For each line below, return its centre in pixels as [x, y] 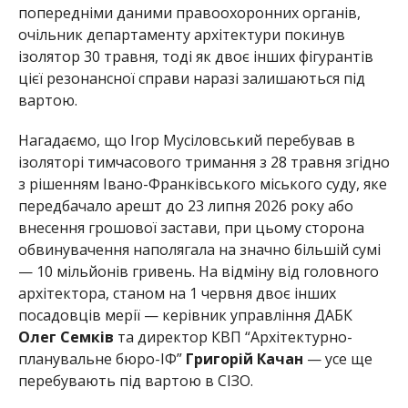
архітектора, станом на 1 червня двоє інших [177, 293]
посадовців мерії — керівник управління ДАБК [185, 315]
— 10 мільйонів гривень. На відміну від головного [198, 271]
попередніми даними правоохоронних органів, [189, 12]
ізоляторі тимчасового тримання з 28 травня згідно [204, 162]
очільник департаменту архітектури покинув [181, 34]
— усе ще [337, 358]
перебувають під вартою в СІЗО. [135, 380]
